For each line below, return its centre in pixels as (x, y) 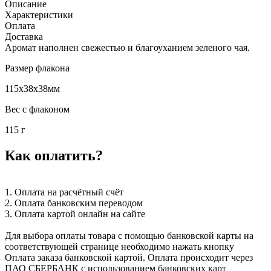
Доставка (24, 36)
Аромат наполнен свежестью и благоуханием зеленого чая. (127, 47)
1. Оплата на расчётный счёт (64, 192)
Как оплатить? (54, 155)
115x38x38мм (32, 88)
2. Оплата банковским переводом (74, 203)
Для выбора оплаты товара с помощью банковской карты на (129, 235)
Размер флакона (37, 68)
